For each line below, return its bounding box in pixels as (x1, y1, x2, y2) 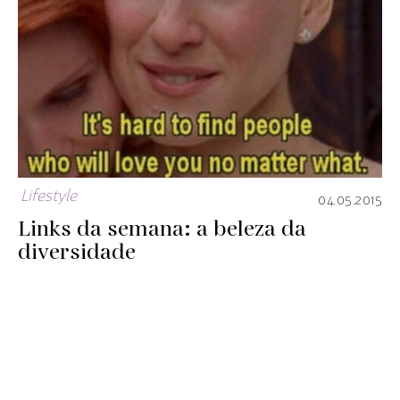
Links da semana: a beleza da (18, 213, 306, 245)
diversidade (18, 237, 136, 268)
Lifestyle (21, 187, 77, 204)
